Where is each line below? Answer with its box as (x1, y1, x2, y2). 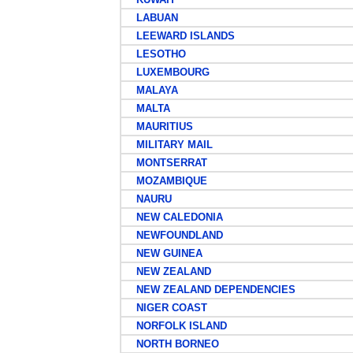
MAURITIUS (123, 121, 193, 132)
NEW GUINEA (123, 247, 203, 259)
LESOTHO (123, 48, 186, 60)
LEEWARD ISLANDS (123, 30, 235, 42)
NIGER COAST (123, 302, 207, 314)
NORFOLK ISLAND (123, 320, 227, 332)
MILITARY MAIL (123, 139, 213, 150)
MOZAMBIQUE (123, 175, 207, 187)
